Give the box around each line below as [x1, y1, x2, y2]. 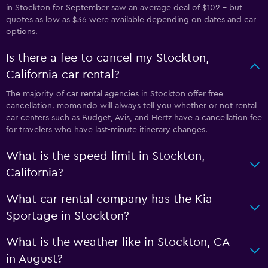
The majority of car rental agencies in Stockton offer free [6, 89, 223, 98]
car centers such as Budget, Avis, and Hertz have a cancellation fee [6, 113, 262, 122]
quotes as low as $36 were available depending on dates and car [6, 15, 256, 24]
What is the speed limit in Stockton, [6, 150, 205, 162]
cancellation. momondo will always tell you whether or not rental [6, 101, 257, 110]
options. [6, 27, 38, 36]
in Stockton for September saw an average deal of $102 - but [6, 3, 242, 12]
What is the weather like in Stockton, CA [6, 236, 229, 248]
